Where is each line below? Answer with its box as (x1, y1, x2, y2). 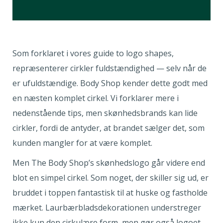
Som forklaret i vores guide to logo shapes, (12, 48, 174, 59)
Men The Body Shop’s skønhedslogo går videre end (12, 157, 205, 169)
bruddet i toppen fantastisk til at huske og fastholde (12, 187, 208, 199)
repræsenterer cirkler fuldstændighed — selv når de (12, 63, 207, 74)
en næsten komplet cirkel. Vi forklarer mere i (12, 93, 179, 104)
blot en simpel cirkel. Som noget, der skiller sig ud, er (12, 172, 209, 184)
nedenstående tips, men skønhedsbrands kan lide (12, 108, 198, 119)
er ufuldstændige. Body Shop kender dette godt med (12, 78, 208, 89)
